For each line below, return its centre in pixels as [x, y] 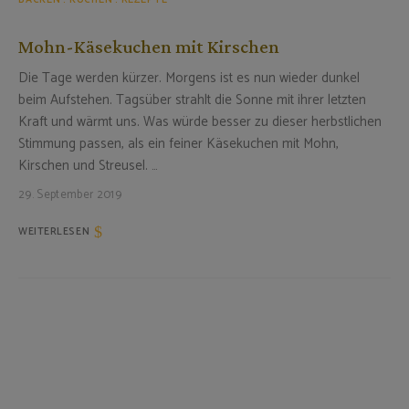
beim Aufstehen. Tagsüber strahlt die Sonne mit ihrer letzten [192, 100]
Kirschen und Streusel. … [88, 165]
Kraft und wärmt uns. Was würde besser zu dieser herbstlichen [200, 121]
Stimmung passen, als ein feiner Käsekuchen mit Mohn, [178, 143]
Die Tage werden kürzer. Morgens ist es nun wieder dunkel [189, 78]
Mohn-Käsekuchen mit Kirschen [149, 46]
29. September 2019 [70, 194]
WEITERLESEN [54, 231]
